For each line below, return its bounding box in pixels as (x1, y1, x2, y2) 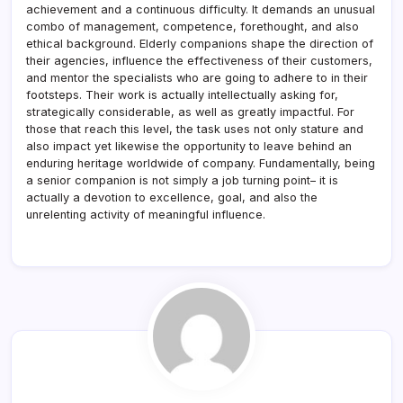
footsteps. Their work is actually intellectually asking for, (26, 87, 338, 102)
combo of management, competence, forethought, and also (26, 19, 359, 33)
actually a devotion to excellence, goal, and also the (26, 190, 318, 204)
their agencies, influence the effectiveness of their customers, (26, 53, 372, 67)
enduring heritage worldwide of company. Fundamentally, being (26, 156, 375, 170)
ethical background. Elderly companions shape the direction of (26, 36, 373, 50)
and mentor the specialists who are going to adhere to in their (26, 70, 368, 85)
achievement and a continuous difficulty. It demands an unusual (26, 2, 375, 16)
